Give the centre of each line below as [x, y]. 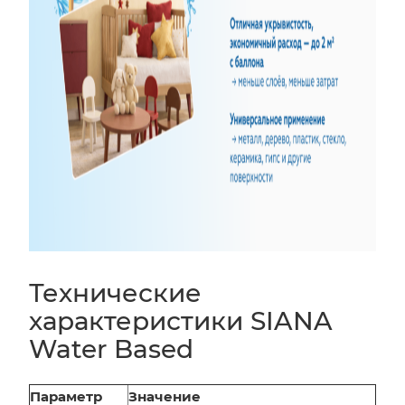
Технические [115, 292]
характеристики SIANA [181, 320]
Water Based [111, 348]
